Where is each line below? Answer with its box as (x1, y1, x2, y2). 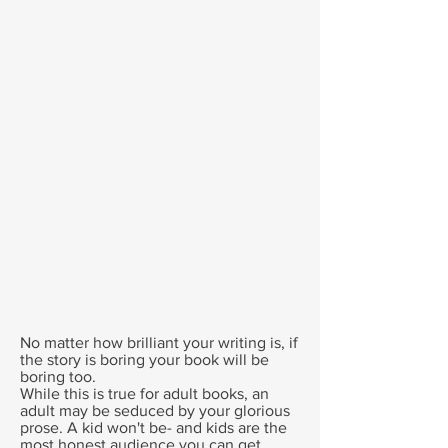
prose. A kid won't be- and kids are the (20, 419, 287, 436)
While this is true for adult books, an (20, 385, 269, 402)
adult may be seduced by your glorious (20, 402, 290, 419)
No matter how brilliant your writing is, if (20, 334, 298, 351)
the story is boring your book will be (20, 351, 269, 368)
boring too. (20, 368, 96, 385)
